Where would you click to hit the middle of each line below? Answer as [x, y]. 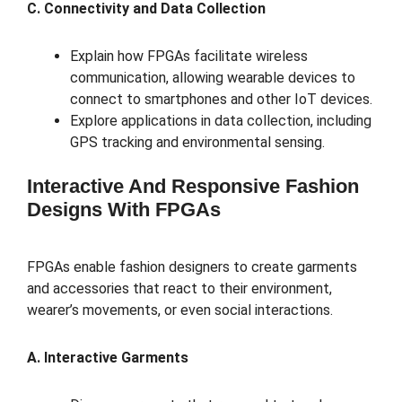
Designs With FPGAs [124, 209]
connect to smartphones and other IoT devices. [221, 99]
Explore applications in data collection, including [221, 120]
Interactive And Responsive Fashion [193, 186]
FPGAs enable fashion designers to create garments [192, 267]
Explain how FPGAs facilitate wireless [189, 56]
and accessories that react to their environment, [179, 289]
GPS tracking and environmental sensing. [197, 142]
